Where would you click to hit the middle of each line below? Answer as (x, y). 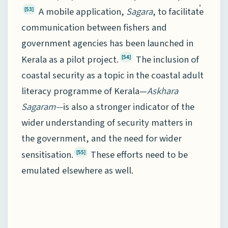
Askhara (163, 91)
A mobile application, (81, 12)
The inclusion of (166, 60)
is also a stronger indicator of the (129, 107)
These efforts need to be (138, 155)
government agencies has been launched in (107, 44)
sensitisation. (47, 155)
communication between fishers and (94, 28)
